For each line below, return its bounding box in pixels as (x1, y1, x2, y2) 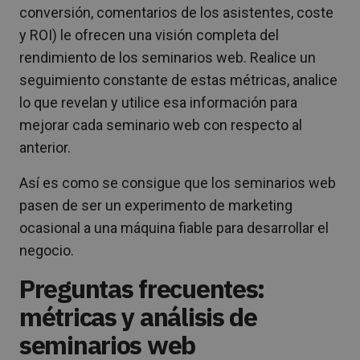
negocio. (19, 241, 74, 259)
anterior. (19, 138, 71, 156)
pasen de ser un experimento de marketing (19, 196, 292, 214)
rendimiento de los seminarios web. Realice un (19, 48, 316, 66)
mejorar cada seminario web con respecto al (19, 116, 302, 133)
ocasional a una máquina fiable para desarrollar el (19, 219, 329, 236)
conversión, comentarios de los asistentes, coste (19, 3, 333, 21)
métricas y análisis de (19, 299, 257, 333)
